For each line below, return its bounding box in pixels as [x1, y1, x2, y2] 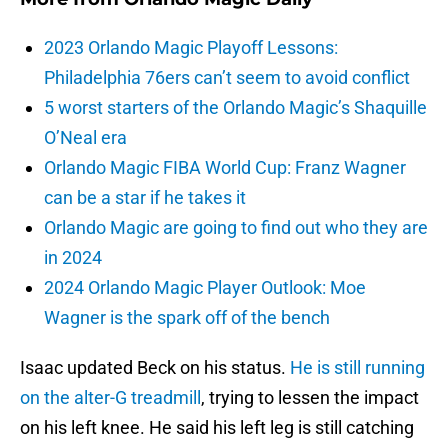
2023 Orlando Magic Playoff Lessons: [44, 37, 338, 59]
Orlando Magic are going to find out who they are [44, 217, 428, 239]
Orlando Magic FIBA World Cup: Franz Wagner [44, 157, 406, 179]
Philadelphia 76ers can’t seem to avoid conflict [44, 67, 410, 89]
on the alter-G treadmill [20, 387, 201, 409]
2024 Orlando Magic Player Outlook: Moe [44, 277, 366, 299]
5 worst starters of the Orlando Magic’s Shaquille [44, 97, 427, 119]
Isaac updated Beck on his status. [20, 357, 290, 379]
